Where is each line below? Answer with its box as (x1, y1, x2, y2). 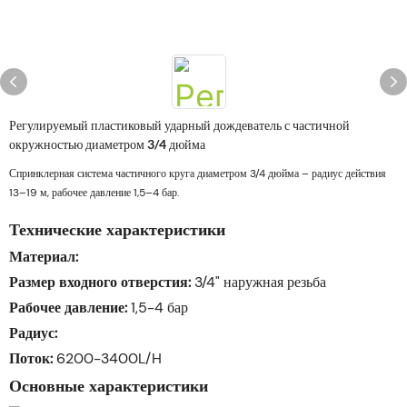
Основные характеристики (9, 375, 208, 397)
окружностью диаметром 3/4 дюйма (9, 136, 205, 152)
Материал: (9, 247, 78, 266)
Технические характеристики (9, 219, 225, 241)
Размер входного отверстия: (9, 273, 191, 292)
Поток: (9, 349, 53, 368)
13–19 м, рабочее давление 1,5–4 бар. (9, 185, 179, 200)
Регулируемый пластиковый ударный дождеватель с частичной (9, 117, 350, 133)
